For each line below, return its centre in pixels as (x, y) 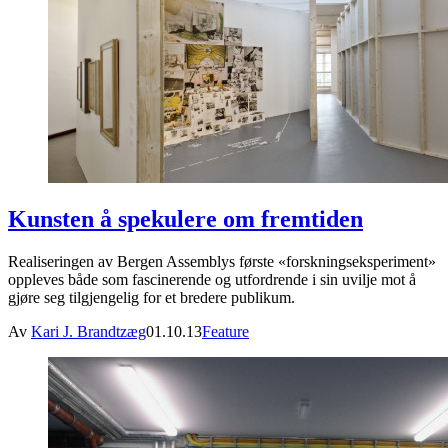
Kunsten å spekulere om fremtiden (185, 219)
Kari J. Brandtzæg (88, 332)
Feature (225, 332)
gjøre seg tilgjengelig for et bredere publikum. (151, 298)
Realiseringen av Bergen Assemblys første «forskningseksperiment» (222, 262)
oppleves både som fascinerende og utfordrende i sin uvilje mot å (212, 280)
